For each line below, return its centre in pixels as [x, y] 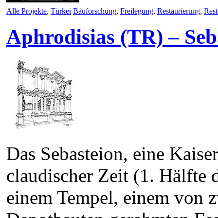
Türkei [61, 11]
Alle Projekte [27, 11]
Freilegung [137, 11]
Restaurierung [179, 11]
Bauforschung [95, 11]
